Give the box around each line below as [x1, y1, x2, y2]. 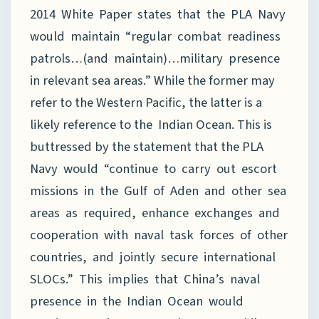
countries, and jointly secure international [30, 247, 278, 266]
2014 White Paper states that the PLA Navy [30, 4, 286, 23]
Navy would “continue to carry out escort [30, 159, 280, 178]
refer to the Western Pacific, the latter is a [30, 93, 262, 112]
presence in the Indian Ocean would [30, 291, 246, 310]
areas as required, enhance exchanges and [30, 203, 283, 222]
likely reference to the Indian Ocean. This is [30, 115, 272, 134]
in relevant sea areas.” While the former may [30, 70, 275, 90]
